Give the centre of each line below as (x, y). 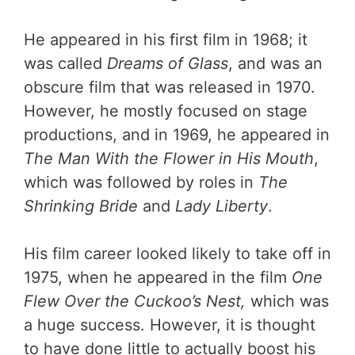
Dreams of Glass (165, 63)
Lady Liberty (221, 206)
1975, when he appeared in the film (158, 277)
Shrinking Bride (81, 206)
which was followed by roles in (141, 182)
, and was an (275, 63)
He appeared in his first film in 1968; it (166, 39)
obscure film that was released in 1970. (170, 87)
